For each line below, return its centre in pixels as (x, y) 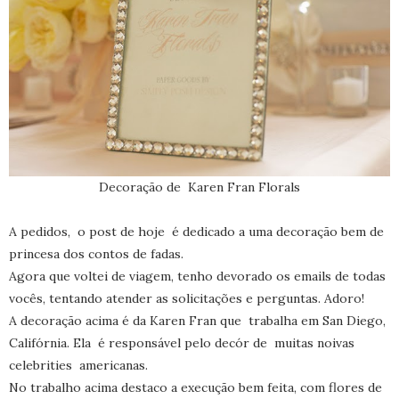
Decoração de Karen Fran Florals (199, 187)
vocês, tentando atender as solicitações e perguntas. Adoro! (187, 299)
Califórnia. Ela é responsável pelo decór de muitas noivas (182, 343)
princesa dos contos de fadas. (96, 254)
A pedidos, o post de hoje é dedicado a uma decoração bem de (196, 232)
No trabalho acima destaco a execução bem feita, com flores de (195, 388)
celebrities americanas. (78, 366)
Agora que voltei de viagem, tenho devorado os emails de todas (197, 277)
